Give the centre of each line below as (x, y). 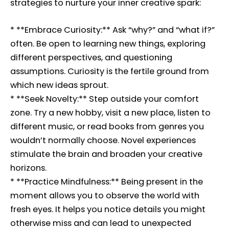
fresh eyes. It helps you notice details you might (108, 210)
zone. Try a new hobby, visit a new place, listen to (110, 113)
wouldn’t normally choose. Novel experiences (103, 141)
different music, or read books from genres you (107, 127)
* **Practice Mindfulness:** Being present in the (107, 182)
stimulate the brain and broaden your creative (106, 154)
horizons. (28, 168)
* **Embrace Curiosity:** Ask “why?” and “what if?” (112, 30)
